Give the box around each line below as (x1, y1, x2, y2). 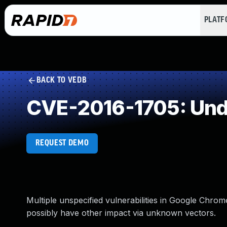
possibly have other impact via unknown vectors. (26, 208, 216, 218)
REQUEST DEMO (35, 139, 89, 147)
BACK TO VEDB (36, 76, 87, 85)
